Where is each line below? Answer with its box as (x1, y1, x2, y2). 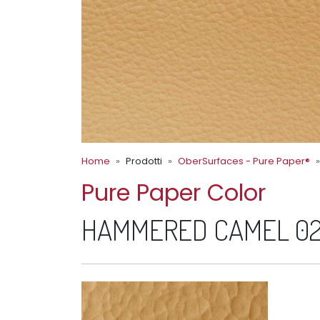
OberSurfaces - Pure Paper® (178, 154, 310, 167)
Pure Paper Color (81, 176, 266, 209)
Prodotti (126, 154, 162, 167)
